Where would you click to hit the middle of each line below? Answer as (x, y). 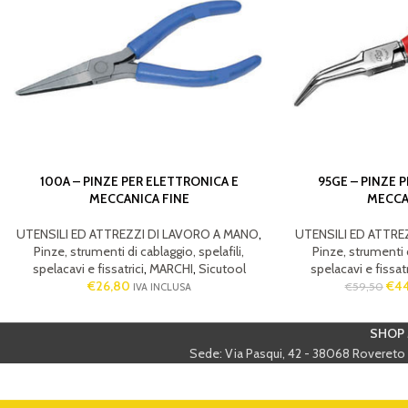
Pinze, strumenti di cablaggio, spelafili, (139, 251)
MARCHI (171, 268)
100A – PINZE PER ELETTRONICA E (139, 181)
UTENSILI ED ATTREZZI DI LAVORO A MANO (138, 234)
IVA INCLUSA (162, 286)
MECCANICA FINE (139, 198)
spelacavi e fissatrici (88, 268)
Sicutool (222, 268)
